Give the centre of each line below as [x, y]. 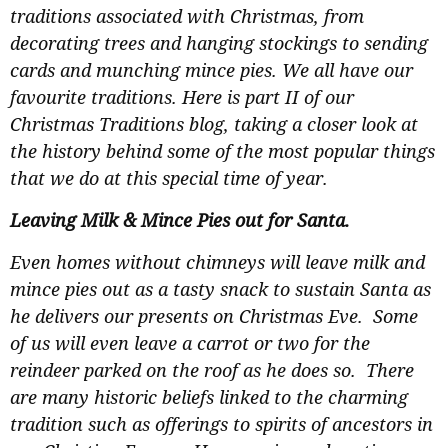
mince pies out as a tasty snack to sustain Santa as [220, 289]
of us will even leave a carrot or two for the [190, 343]
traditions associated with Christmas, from [187, 16]
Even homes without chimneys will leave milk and [217, 262]
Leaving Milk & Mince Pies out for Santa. [180, 220]
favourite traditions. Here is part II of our [182, 97]
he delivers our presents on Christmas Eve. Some [214, 316]
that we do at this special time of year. [169, 178]
